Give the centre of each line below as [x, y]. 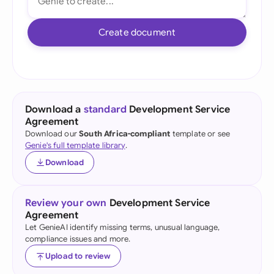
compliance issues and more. [78, 239]
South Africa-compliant [125, 134]
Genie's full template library [75, 145]
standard [105, 109]
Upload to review [78, 256]
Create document [137, 32]
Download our [52, 134]
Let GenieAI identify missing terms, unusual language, [123, 227]
